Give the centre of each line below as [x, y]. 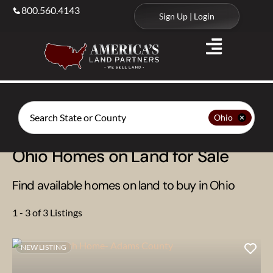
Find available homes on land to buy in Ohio [123, 185]
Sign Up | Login [186, 16]
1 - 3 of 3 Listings [47, 212]
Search [32, 105]
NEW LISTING [44, 247]
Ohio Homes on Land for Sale [121, 156]
